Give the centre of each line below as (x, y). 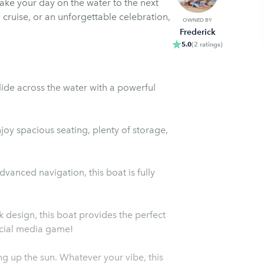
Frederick (197, 32)
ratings (209, 44)
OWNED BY (197, 20)
